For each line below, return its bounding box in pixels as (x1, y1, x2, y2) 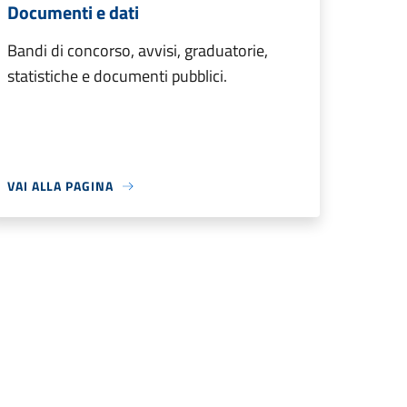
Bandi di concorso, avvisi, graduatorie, (7, 38, 268, 63)
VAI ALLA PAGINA (7, 176, 114, 195)
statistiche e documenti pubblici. (7, 64, 227, 88)
